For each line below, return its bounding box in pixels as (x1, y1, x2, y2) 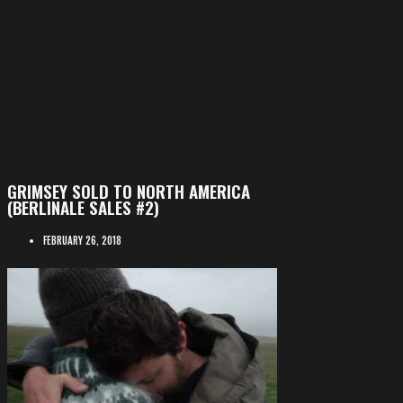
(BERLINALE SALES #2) (7, 194, 159, 220)
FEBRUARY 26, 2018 (43, 233, 121, 248)
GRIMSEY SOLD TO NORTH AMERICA (7, 178, 250, 204)
